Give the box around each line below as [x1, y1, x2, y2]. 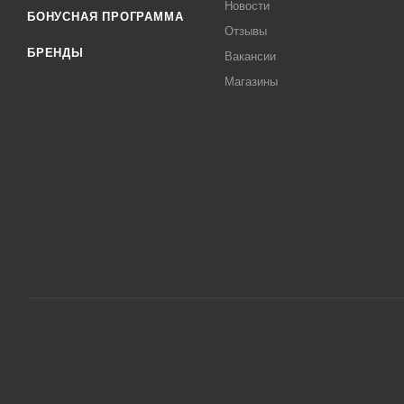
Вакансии [225, 50, 277, 63]
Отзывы [225, 24, 268, 38]
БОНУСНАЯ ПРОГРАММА [27, 10, 184, 23]
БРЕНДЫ [27, 46, 84, 60]
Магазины [225, 75, 279, 88]
